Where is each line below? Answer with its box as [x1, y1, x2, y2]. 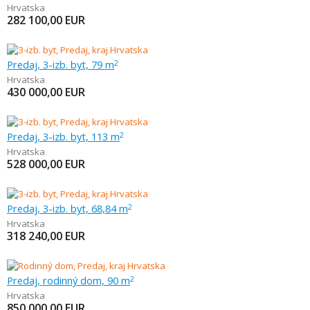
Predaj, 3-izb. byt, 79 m [7, 57, 114, 71]
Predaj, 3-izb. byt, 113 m [7, 129, 120, 143]
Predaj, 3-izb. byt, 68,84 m [7, 201, 128, 215]
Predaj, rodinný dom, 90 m [7, 273, 130, 287]
